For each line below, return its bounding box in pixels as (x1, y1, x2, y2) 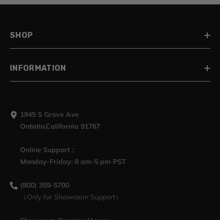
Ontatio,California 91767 (20, 121, 100, 131)
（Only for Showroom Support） (20, 192, 123, 201)
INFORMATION (10, 63, 66, 73)
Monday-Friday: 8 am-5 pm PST (20, 157, 126, 166)
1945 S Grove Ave (20, 110, 79, 119)
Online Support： (20, 145, 77, 154)
